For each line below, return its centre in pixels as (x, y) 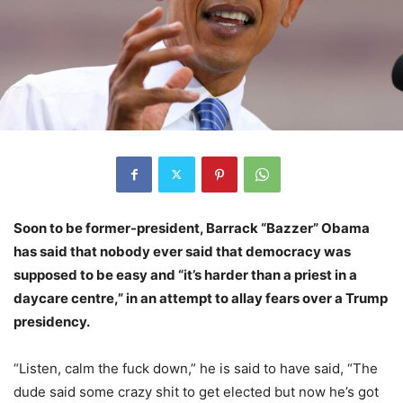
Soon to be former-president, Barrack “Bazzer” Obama (192, 228)
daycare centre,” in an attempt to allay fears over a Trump (201, 298)
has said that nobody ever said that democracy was (182, 251)
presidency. (52, 321)
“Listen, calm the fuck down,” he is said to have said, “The (196, 368)
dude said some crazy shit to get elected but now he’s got (196, 391)
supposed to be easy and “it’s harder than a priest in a (185, 274)
